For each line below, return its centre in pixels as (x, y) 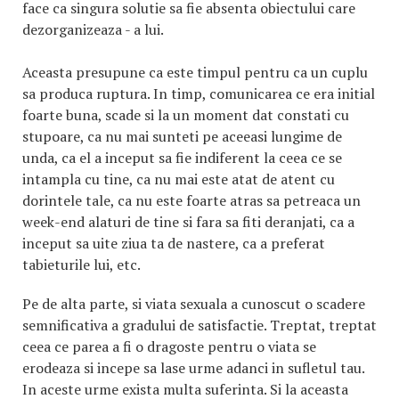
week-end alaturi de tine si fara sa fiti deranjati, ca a (188, 222)
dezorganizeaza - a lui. (93, 29)
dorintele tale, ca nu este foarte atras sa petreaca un (191, 200)
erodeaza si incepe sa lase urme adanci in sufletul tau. (193, 368)
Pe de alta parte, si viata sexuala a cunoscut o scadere (194, 304)
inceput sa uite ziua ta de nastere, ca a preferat (174, 243)
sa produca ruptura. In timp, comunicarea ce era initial (199, 94)
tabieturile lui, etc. (81, 265)
